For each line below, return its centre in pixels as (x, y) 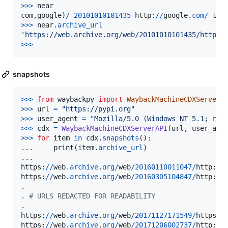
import (110, 99)
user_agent (58, 119)
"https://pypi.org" (98, 109)
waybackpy (76, 99)
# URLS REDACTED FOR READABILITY (92, 196)
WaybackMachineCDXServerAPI (115, 129)
